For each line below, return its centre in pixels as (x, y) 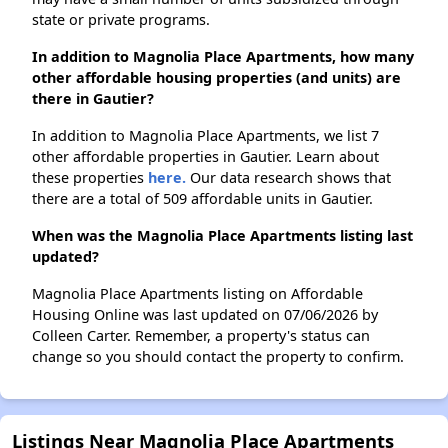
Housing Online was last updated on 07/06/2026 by (205, 315)
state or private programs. (121, 20)
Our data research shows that (288, 178)
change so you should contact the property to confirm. (218, 357)
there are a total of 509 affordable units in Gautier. (202, 199)
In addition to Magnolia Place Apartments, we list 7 (205, 136)
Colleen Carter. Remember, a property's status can (201, 336)
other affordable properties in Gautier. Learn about (205, 157)
